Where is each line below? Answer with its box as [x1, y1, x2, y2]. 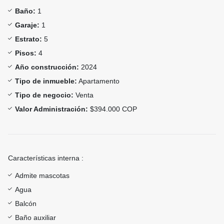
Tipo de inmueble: [15, 77, 77, 85]
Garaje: [15, 21, 39, 29]
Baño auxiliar [15, 213, 56, 222]
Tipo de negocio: [15, 91, 73, 99]
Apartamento [77, 77, 119, 85]
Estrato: [15, 35, 42, 43]
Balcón [15, 199, 36, 208]
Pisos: [15, 49, 36, 57]
